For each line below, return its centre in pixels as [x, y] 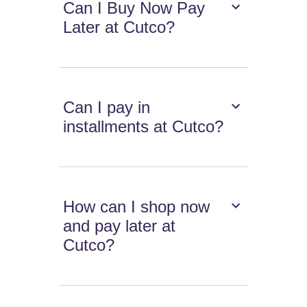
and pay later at [120, 225]
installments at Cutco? [144, 126]
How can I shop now [137, 206]
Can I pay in [107, 107]
